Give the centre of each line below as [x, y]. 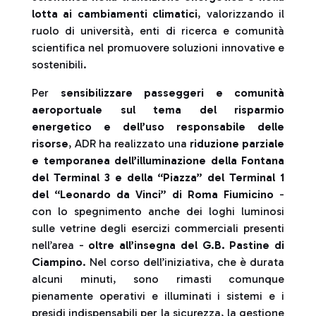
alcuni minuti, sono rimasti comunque [158, 279]
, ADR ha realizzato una [129, 144]
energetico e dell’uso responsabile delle [158, 127]
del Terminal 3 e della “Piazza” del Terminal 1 [158, 177]
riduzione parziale [237, 144]
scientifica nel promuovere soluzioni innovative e [158, 48]
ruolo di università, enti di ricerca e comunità [158, 31]
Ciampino [57, 262]
